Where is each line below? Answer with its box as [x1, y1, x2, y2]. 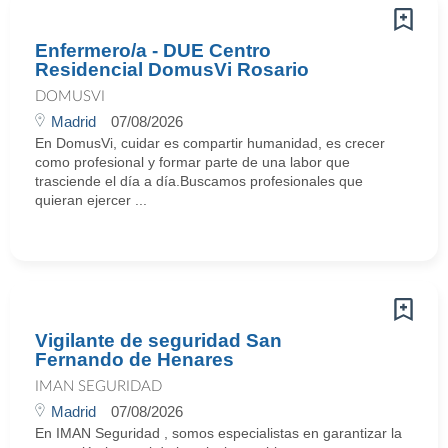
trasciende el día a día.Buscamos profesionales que [35, 173, 363, 189]
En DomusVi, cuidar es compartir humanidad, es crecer [35, 135, 385, 151]
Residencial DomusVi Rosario [35, 59, 309, 80]
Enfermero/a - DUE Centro [35, 40, 271, 61]
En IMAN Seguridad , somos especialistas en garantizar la [35, 425, 402, 441]
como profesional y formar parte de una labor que [35, 154, 350, 170]
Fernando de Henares [35, 349, 234, 370]
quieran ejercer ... [35, 192, 147, 208]
